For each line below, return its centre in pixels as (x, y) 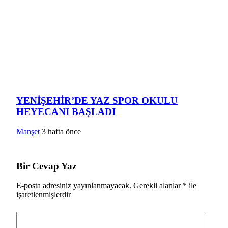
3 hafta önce (61, 131)
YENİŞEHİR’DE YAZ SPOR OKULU (97, 100)
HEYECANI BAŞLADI (66, 111)
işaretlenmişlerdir (44, 195)
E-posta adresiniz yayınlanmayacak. (74, 186)
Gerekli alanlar (158, 186)
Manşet (28, 131)
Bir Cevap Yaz (46, 166)
